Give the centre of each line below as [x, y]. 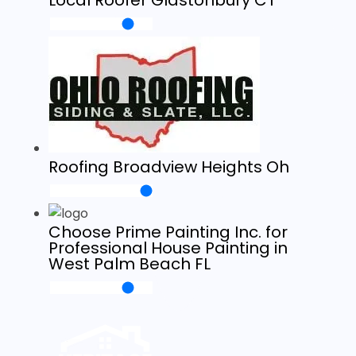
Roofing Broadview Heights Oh [168, 167]
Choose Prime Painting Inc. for [168, 232]
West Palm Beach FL [129, 264]
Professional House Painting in [168, 248]
